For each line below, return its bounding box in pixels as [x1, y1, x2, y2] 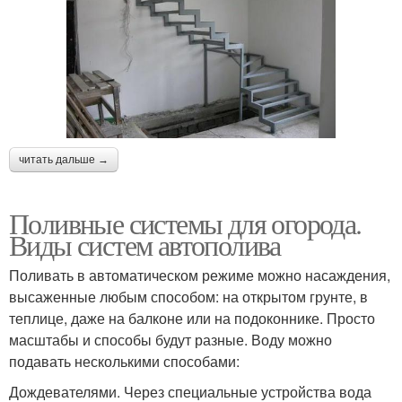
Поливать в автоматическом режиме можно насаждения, [9, 265, 390, 286]
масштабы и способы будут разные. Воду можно [9, 329, 332, 351]
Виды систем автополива [9, 225, 281, 265]
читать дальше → [19, 153, 109, 167]
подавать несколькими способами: [9, 351, 240, 372]
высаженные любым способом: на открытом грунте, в [9, 286, 368, 308]
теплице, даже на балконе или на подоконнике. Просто [9, 308, 375, 329]
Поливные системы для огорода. [9, 204, 362, 243]
